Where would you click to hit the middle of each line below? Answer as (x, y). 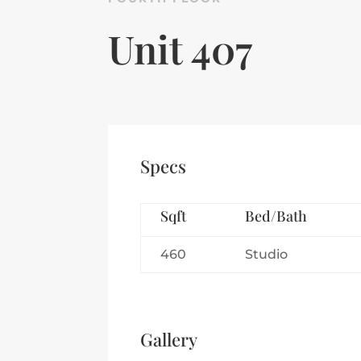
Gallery (169, 340)
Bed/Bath (276, 216)
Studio (267, 254)
